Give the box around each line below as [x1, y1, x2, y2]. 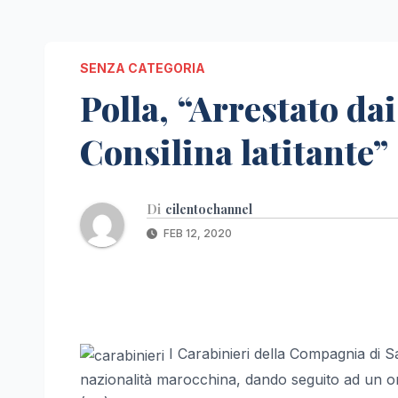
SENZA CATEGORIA [80, 60, 205, 76]
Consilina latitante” [80, 129, 388, 175]
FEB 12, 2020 [161, 227, 232, 241]
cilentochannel [165, 201, 252, 219]
